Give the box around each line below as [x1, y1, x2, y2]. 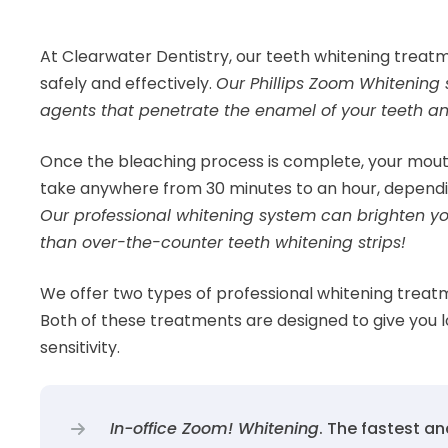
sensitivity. [40, 335, 120, 359]
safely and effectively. [40, 71, 216, 95]
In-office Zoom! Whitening [110, 416, 319, 440]
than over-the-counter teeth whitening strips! [40, 230, 406, 254]
